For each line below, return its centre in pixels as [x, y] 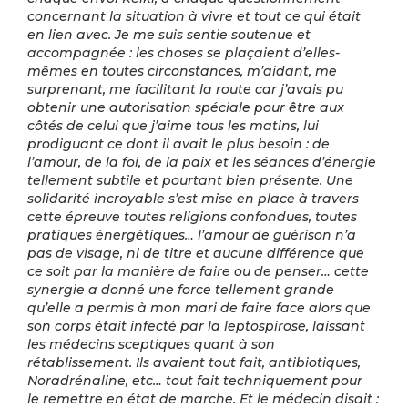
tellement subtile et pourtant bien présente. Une [190, 180]
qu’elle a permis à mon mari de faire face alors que [199, 308]
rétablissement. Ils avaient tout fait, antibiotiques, [194, 362]
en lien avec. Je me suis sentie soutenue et [169, 35]
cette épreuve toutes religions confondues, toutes [192, 217]
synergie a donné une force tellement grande [181, 290]
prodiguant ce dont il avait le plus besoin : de [178, 144]
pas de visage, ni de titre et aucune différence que [196, 253]
